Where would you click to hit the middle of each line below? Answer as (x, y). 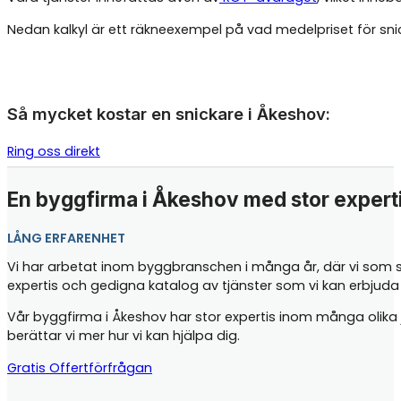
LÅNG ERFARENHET (66, 238)
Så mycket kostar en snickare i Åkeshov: (169, 113)
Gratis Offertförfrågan (80, 367)
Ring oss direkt (54, 152)
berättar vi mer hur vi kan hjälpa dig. (124, 336)
